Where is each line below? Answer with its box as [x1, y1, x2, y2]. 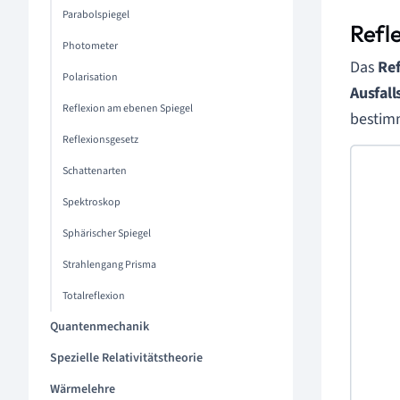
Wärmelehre [50, 380, 115, 398]
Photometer [62, 38, 118, 54]
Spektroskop [62, 195, 121, 210]
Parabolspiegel [62, 7, 129, 22]
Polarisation [62, 70, 118, 85]
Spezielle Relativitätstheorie [50, 349, 203, 367]
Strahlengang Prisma [62, 257, 156, 272]
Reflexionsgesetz [62, 132, 138, 147]
